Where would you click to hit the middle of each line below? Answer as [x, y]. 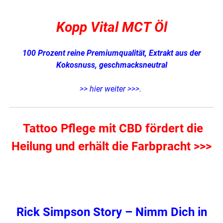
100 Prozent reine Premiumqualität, [85, 53]
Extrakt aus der [175, 53]
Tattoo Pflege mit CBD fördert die [111, 129]
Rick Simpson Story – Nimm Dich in [111, 212]
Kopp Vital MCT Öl [111, 27]
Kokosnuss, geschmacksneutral [111, 65]
